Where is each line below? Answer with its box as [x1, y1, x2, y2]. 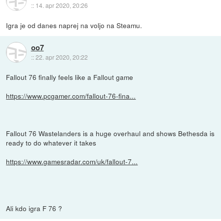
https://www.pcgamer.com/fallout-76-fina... [6, 90, 136, 101]
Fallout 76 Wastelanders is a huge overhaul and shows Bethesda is [6, 128, 215, 138]
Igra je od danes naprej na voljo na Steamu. [6, 20, 143, 30]
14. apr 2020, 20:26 [35, 1, 88, 10]
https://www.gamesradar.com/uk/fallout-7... [6, 156, 138, 166]
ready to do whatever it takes [6, 137, 97, 147]
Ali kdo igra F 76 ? [6, 203, 63, 213]
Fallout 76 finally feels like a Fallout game [6, 72, 134, 82]
